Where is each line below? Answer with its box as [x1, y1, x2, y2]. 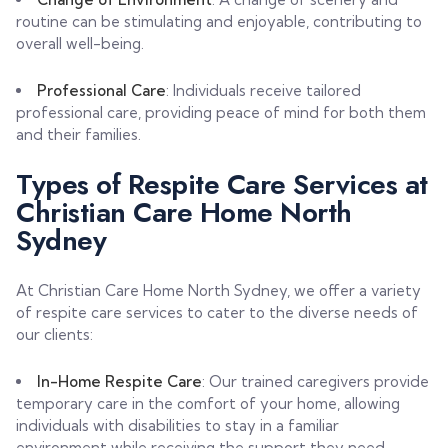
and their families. [16, 124, 142, 144]
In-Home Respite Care [37, 371, 203, 391]
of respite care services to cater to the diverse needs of [16, 302, 419, 322]
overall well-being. [16, 33, 145, 53]
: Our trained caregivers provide [202, 371, 430, 391]
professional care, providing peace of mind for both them [16, 102, 427, 122]
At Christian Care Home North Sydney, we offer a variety [16, 280, 422, 300]
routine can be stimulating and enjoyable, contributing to [16, 11, 423, 31]
